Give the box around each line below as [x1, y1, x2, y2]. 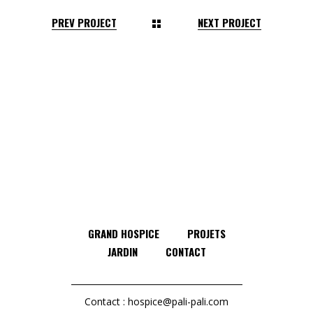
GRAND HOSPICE [87, 226, 159, 242]
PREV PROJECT [52, 15, 117, 31]
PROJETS [187, 226, 226, 242]
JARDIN [107, 244, 138, 260]
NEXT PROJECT [198, 15, 261, 31]
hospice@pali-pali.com [128, 295, 228, 309]
